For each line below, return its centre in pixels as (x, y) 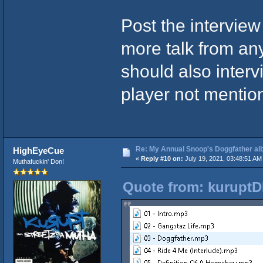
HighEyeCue (39, 150)
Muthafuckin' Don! (38, 161)
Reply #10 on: (162, 158)
